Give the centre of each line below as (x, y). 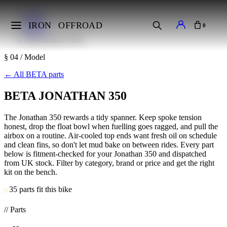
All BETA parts (39, 74)
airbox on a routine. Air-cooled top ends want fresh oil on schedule (110, 135)
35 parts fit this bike (41, 189)
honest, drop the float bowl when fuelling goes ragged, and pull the (111, 126)
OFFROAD (80, 25)
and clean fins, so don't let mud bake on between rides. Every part (109, 144)
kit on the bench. (31, 172)
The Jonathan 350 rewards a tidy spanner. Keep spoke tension (103, 117)
